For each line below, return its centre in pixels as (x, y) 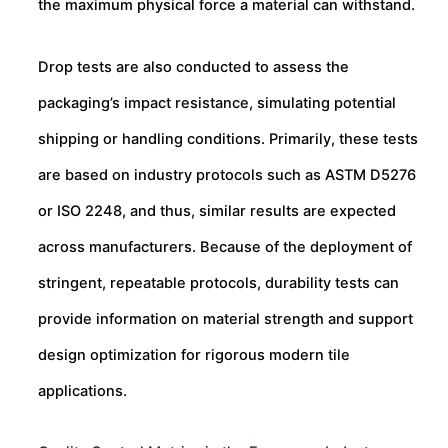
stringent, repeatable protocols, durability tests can (218, 282)
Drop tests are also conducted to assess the (193, 66)
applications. (82, 390)
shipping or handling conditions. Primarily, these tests (228, 138)
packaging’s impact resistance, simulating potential (217, 102)
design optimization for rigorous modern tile (194, 354)
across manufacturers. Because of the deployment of (225, 246)
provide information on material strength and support (225, 318)
